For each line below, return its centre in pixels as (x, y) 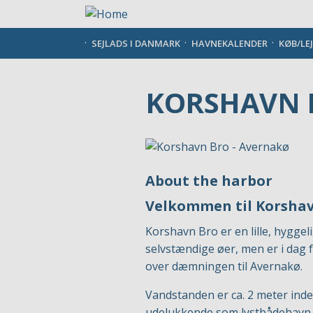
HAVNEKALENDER (230, 43)
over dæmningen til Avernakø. (224, 266)
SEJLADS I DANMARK (136, 43)
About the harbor (209, 181)
